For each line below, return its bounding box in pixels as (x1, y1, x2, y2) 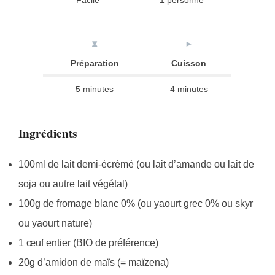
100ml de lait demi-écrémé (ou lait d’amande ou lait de (18, 158, 254, 169)
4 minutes (169, 84, 208, 95)
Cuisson (171, 58, 206, 69)
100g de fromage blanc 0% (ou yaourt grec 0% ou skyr (18, 198, 253, 209)
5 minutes (76, 84, 114, 95)
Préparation (70, 58, 119, 69)
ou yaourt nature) (18, 217, 92, 228)
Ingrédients (18, 124, 77, 142)
